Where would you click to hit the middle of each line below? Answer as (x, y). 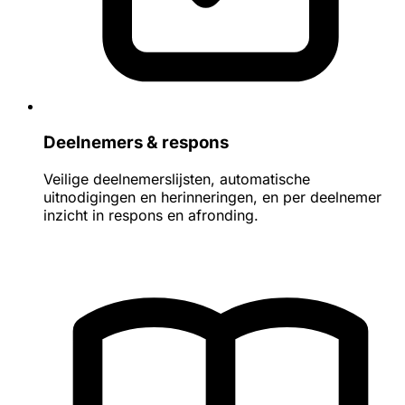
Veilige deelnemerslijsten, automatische (177, 179)
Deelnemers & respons (136, 142)
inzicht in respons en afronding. (151, 215)
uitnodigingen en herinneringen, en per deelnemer (212, 197)
